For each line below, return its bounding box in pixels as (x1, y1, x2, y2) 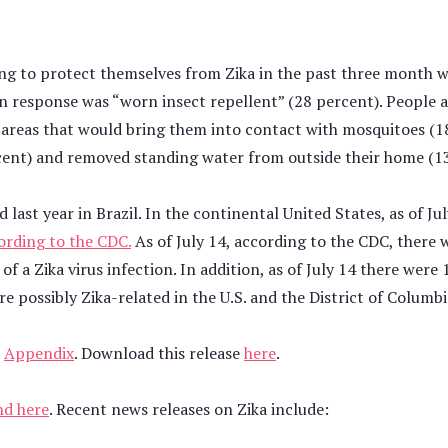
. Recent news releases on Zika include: (49, 397, 329, 420)
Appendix (4, 341, 74, 364)
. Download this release (74, 341, 244, 364)
